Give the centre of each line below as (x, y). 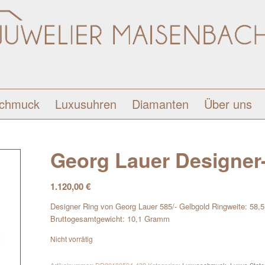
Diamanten (160, 104)
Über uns (228, 104)
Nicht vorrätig (72, 239)
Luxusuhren (85, 104)
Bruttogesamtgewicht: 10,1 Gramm (110, 219)
